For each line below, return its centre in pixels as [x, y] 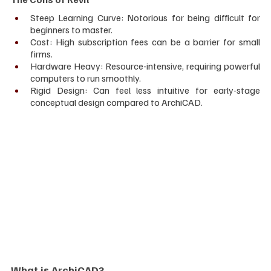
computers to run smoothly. [86, 78]
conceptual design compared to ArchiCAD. [116, 103]
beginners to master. [71, 30]
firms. [41, 54]
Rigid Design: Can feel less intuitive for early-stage [145, 90]
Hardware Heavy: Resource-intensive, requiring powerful [145, 66]
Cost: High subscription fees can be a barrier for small [145, 42]
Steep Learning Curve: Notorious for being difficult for [145, 18]
